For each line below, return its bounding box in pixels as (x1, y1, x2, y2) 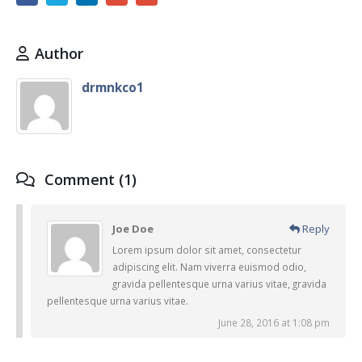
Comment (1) (40, 169, 137, 189)
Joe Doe (112, 221, 154, 236)
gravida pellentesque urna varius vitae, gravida (112, 276, 327, 290)
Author (35, 43, 83, 63)
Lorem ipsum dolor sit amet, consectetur (112, 242, 302, 256)
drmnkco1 (82, 78, 145, 95)
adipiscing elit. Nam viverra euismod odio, (112, 259, 307, 273)
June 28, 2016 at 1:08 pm (218, 315, 330, 329)
